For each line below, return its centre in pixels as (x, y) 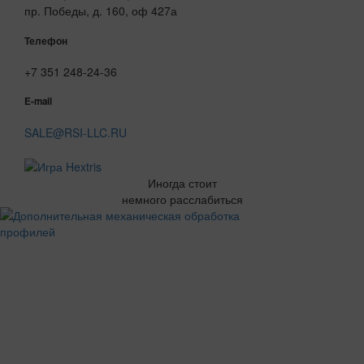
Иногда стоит (182, 183)
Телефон (46, 41)
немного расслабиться (182, 199)
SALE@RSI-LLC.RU (76, 132)
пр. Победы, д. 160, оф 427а (101, 11)
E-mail (38, 102)
